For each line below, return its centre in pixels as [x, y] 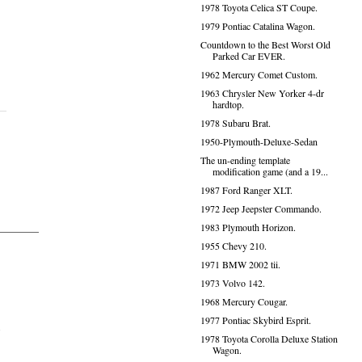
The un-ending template [245, 160]
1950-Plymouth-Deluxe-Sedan [259, 141]
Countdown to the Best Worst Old [265, 44]
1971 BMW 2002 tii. [240, 264]
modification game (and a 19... [270, 171]
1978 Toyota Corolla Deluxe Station [269, 339]
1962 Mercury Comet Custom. [259, 74]
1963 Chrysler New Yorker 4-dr [262, 93]
